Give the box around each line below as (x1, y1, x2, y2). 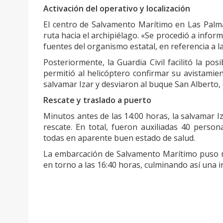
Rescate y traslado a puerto (43, 95, 151, 106)
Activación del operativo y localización (43, 3, 190, 14)
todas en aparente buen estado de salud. (43, 132, 195, 144)
